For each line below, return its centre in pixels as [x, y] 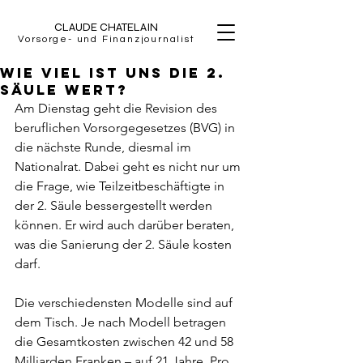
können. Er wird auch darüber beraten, [126, 225]
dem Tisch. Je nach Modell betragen [122, 322]
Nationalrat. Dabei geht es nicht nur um [129, 167]
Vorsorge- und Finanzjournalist [106, 39]
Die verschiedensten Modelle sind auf [125, 303]
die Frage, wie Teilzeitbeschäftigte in [121, 186]
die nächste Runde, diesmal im [105, 147]
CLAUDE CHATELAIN [106, 27]
